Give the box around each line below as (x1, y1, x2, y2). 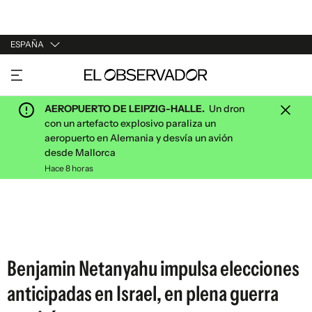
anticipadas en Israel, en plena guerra (7, 281, 279, 306)
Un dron (205, 102, 244, 115)
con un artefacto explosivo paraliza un (45, 117, 216, 130)
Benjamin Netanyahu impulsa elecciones (7, 256, 299, 281)
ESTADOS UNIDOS (10, 143, 96, 156)
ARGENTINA (10, 91, 68, 103)
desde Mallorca (45, 146, 116, 159)
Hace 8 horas (45, 163, 93, 173)
